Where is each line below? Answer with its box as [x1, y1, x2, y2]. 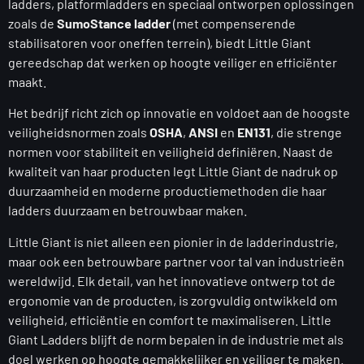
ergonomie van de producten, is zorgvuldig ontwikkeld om [8, 292, 337, 308]
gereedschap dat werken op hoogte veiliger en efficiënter [8, 54, 337, 70]
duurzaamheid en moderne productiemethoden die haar [8, 183, 327, 199]
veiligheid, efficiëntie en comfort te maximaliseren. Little [8, 311, 331, 327]
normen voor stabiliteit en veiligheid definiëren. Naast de [8, 144, 333, 160]
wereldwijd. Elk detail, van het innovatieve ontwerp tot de [8, 272, 336, 288]
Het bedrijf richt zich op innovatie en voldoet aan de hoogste [8, 105, 350, 121]
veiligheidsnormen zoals [8, 124, 149, 141]
